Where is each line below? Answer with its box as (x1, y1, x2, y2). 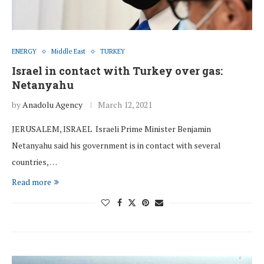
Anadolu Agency (22, 99, 82, 111)
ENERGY (12, 47, 37, 56)
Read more (12, 176, 51, 188)
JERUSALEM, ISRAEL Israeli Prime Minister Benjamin (12, 123, 211, 135)
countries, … (12, 156, 57, 168)
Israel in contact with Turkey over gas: (12, 64, 223, 78)
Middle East (51, 47, 85, 56)
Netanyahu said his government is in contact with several (12, 140, 221, 151)
